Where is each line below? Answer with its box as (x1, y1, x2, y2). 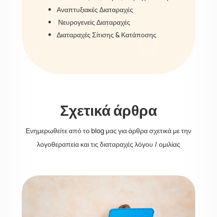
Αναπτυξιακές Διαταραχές (56, 4, 133, 14)
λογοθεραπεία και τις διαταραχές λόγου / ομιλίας (36, 139, 180, 149)
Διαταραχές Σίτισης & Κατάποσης (56, 30, 156, 39)
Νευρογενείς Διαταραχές (56, 17, 130, 27)
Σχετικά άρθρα (60, 100, 157, 120)
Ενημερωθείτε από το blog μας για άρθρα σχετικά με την (25, 125, 191, 135)
